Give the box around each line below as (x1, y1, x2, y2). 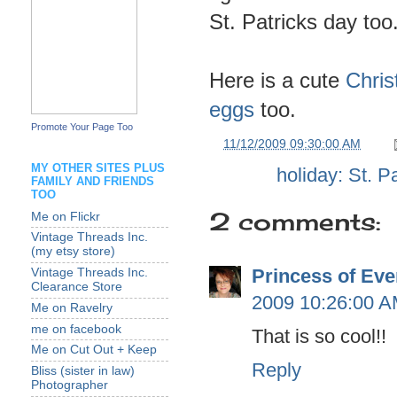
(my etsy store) (31, 245, 115, 259)
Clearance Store (31, 280, 122, 294)
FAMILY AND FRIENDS (31, 174, 154, 188)
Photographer (31, 378, 108, 393)
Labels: (209, 163, 276, 186)
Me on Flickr (31, 209, 100, 223)
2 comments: (209, 206, 380, 237)
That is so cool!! (252, 325, 386, 347)
